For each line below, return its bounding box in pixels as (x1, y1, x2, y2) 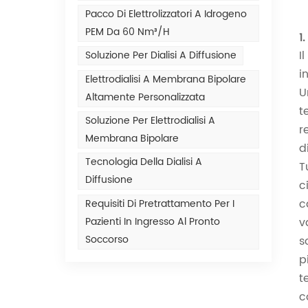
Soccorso (85, 231, 129, 247)
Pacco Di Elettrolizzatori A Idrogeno (85, 6, 247, 23)
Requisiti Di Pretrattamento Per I (85, 195, 234, 212)
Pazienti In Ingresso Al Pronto (85, 213, 220, 230)
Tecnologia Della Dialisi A (85, 154, 202, 170)
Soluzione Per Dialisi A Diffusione (85, 47, 236, 64)
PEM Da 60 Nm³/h (85, 24, 170, 41)
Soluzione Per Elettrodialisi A (85, 113, 215, 129)
